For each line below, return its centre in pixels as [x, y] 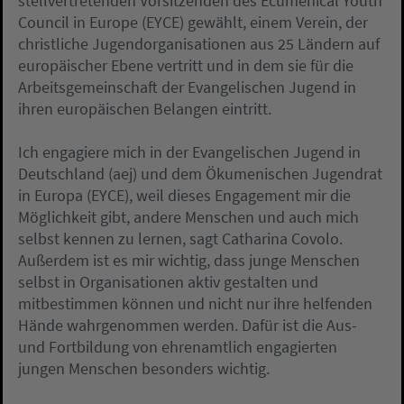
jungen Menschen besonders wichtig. [144, 369]
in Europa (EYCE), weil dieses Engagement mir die [184, 196]
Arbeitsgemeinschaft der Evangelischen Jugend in [187, 87]
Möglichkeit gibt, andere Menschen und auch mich [188, 217]
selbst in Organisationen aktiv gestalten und [168, 282]
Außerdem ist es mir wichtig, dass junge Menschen [189, 261]
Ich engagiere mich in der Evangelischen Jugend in [189, 152]
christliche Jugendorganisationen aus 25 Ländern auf [199, 44]
